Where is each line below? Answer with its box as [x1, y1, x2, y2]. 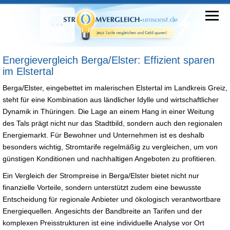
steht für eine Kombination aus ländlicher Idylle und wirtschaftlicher [3, 95, 219, 104]
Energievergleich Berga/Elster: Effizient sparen [3, 54, 215, 66]
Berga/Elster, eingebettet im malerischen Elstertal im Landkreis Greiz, [3, 83, 227, 92]
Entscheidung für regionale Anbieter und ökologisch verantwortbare [3, 195, 221, 203]
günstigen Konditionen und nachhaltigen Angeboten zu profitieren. [3, 154, 217, 163]
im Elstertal [3, 65, 53, 77]
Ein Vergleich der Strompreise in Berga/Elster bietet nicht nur [3, 171, 199, 180]
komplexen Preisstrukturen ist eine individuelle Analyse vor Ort [3, 218, 204, 227]
